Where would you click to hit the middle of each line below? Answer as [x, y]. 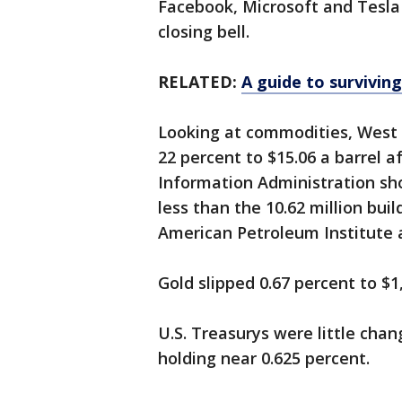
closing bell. [204, 32]
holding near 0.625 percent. [264, 358]
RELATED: [200, 82]
